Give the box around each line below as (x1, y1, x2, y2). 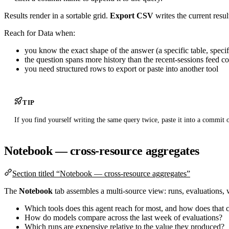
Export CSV (110, 11, 153, 20)
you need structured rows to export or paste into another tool (25, 64, 218, 73)
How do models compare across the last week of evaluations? (25, 213, 222, 222)
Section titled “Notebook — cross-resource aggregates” (12, 169, 190, 178)
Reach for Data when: (4, 28, 75, 37)
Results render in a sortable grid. (4, 11, 110, 20)
